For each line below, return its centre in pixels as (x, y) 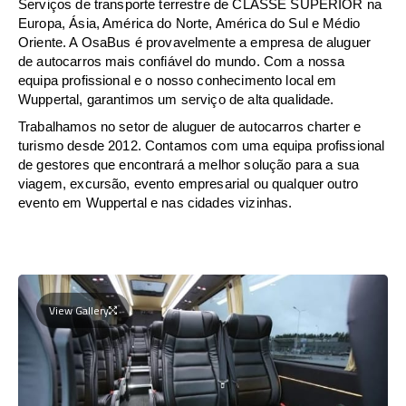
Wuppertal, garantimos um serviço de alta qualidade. (176, 99)
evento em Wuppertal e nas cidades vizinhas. (155, 202)
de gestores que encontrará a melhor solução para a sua (189, 164)
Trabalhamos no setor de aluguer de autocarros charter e (190, 126)
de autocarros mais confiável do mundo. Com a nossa (182, 61)
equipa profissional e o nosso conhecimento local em (178, 80)
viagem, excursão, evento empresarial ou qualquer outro (188, 183)
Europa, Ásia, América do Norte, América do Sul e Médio (189, 23)
